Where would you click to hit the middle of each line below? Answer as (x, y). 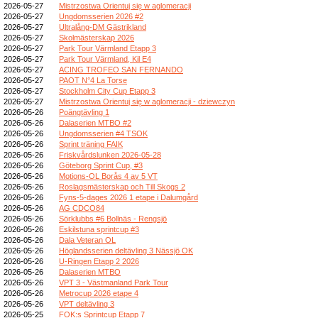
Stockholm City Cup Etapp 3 (107, 91)
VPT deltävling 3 (87, 303)
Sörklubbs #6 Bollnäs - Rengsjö (113, 218)
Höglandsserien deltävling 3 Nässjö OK (126, 250)
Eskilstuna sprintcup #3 (99, 229)
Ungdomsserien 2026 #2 (101, 16)
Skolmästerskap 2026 (97, 37)
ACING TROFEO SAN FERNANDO (121, 69)
